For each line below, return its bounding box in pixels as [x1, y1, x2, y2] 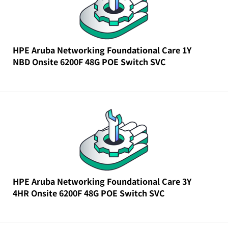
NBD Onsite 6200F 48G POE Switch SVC [13, 55, 166, 68]
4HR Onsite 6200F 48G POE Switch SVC [13, 187, 165, 199]
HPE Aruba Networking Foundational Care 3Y [13, 175, 191, 187]
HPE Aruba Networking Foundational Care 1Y [13, 44, 191, 56]
